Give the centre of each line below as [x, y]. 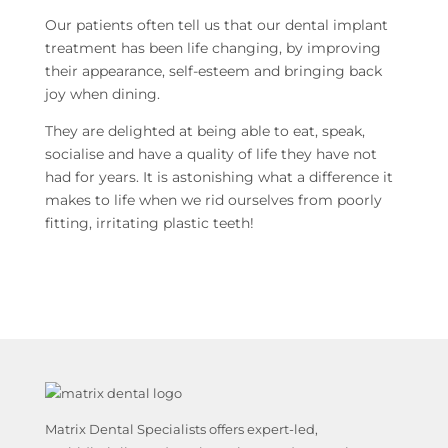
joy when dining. [102, 94]
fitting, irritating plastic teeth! [149, 223]
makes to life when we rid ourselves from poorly [213, 200]
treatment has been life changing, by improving [212, 48]
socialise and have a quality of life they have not [210, 154]
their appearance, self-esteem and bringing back [213, 71]
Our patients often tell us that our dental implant [216, 25]
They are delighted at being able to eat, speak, [204, 131]
